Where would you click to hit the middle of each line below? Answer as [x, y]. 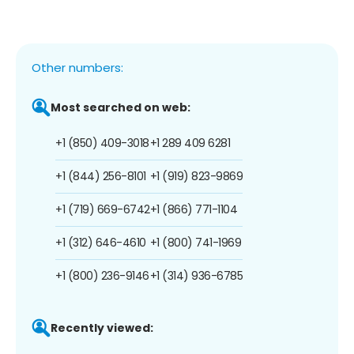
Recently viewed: [102, 328]
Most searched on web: [121, 107]
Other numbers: [77, 67]
